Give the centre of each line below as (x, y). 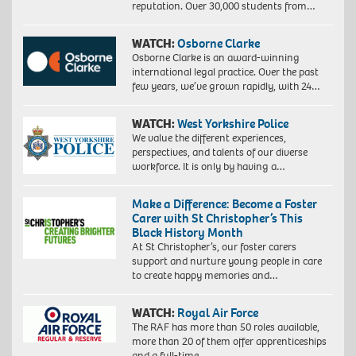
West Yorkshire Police (232, 124)
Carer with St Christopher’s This (217, 219)
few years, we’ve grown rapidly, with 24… (226, 87)
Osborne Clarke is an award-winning (215, 58)
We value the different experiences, (209, 138)
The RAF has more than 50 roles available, (225, 327)
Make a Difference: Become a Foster (224, 204)
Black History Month (187, 233)
